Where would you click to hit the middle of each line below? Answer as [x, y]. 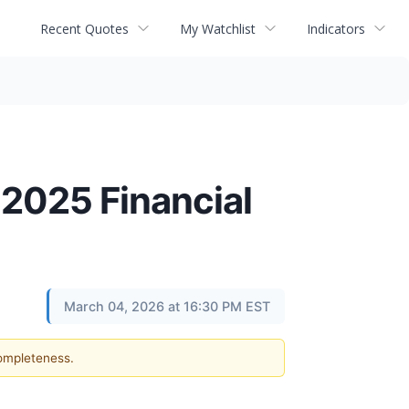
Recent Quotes [84, 28]
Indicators [336, 28]
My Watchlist [218, 28]
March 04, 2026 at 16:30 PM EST [167, 306]
